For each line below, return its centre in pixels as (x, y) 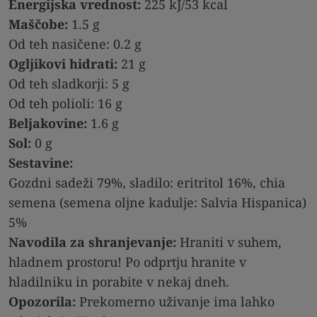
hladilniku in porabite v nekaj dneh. (119, 281)
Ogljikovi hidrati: (63, 63)
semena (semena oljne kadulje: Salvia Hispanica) (157, 202)
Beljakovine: (48, 123)
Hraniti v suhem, (229, 242)
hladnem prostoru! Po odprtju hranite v (127, 261)
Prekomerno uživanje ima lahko (175, 301)
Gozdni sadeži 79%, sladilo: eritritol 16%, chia (147, 182)
